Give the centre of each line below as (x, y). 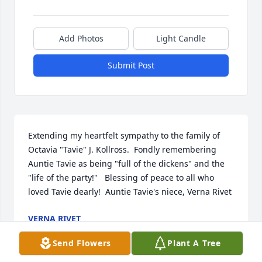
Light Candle (181, 39)
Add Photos (81, 39)
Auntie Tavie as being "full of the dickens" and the (126, 164)
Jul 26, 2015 (51, 230)
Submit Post (131, 65)
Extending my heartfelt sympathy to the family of (124, 136)
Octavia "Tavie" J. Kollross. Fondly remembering (122, 150)
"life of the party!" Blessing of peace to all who (121, 178)
